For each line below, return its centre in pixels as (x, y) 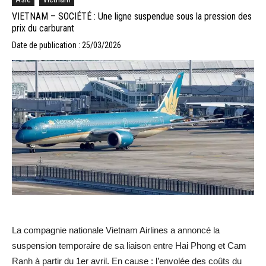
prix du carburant (43, 28)
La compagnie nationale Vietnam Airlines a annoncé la (116, 230)
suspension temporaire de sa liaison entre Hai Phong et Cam (129, 245)
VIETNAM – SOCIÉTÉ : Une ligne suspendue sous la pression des (132, 16)
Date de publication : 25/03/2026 (66, 45)
